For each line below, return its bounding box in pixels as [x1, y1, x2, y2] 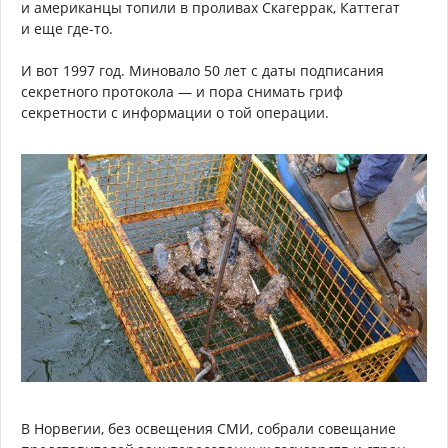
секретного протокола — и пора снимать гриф [21, 82, 343, 102]
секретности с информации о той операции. [21, 103, 329, 123]
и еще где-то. [21, 19, 113, 39]
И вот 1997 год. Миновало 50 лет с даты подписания [21, 61, 384, 81]
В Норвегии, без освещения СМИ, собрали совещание [21, 419, 396, 439]
